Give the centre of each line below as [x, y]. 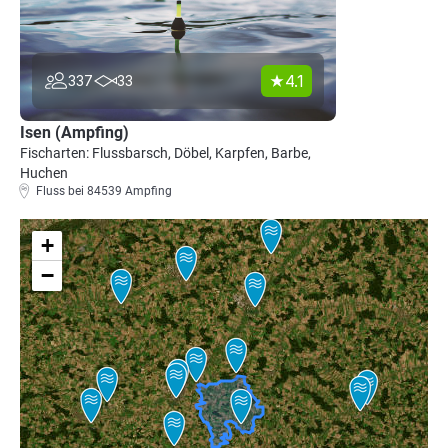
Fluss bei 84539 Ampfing [104, 191]
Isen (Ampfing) [74, 132]
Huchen [44, 173]
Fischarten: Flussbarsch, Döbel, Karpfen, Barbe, [165, 153]
